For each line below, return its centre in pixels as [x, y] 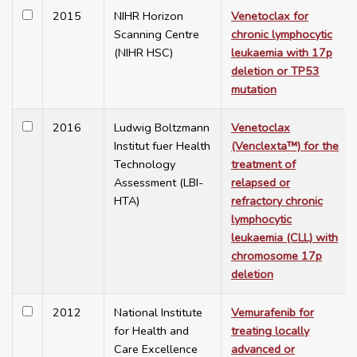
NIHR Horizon [149, 16]
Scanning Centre [157, 35]
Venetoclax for [270, 16]
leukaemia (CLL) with [284, 238]
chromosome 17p [277, 256]
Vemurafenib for [273, 313]
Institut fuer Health [162, 146]
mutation [254, 90]
